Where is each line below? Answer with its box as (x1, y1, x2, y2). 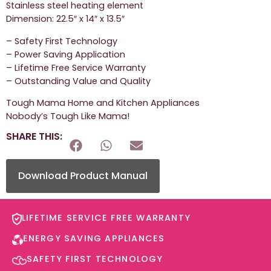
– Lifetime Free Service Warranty (6, 61, 146, 74)
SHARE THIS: (6, 129, 62, 143)
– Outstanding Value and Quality (6, 74, 151, 87)
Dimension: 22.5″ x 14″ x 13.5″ (6, 13, 125, 25)
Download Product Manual (18, 168, 148, 183)
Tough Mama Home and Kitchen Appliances (6, 97, 200, 109)
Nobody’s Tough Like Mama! (6, 110, 129, 123)
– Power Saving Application (6, 48, 125, 60)
